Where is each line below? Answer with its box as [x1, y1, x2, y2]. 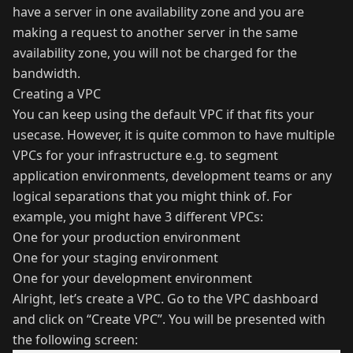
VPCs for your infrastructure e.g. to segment [13, 146, 278, 164]
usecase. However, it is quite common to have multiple [13, 125, 335, 143]
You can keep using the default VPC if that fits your [13, 105, 314, 123]
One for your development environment [13, 269, 252, 287]
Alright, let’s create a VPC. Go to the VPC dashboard [13, 289, 318, 307]
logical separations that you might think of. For [13, 187, 292, 205]
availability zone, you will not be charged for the [13, 43, 297, 61]
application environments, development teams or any [13, 166, 332, 184]
